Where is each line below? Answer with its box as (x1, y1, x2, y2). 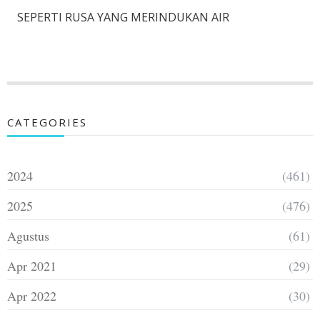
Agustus (7, 226, 49, 244)
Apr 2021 (7, 256, 56, 274)
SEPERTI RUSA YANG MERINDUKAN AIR (17, 9, 229, 25)
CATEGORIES (7, 114, 87, 129)
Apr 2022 (7, 286, 56, 304)
